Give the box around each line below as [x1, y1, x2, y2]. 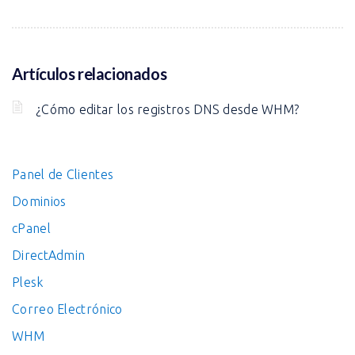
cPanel [12, 220, 51, 235]
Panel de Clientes [12, 166, 114, 181]
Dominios [12, 193, 67, 208]
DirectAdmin [12, 247, 86, 262]
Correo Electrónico [12, 301, 123, 316]
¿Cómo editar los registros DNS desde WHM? [36, 101, 300, 116]
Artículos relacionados [12, 63, 167, 83]
